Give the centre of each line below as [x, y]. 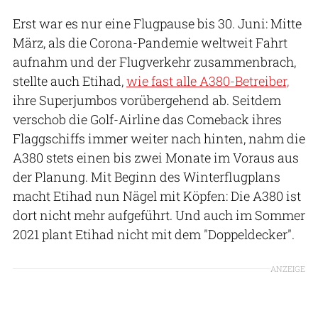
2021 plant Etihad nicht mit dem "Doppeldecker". [154, 234]
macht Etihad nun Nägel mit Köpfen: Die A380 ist [157, 196]
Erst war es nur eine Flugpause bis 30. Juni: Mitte [157, 23]
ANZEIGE [288, 268]
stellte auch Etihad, [70, 81]
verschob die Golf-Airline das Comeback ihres [147, 119]
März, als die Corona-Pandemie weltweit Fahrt [150, 42]
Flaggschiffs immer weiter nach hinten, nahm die [159, 138]
